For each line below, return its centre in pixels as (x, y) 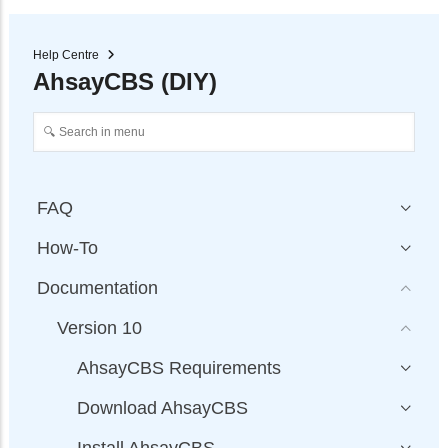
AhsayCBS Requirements (179, 368)
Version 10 (99, 328)
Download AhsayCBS (162, 408)
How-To (67, 248)
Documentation (97, 288)
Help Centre (66, 55)
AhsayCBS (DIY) (125, 82)
